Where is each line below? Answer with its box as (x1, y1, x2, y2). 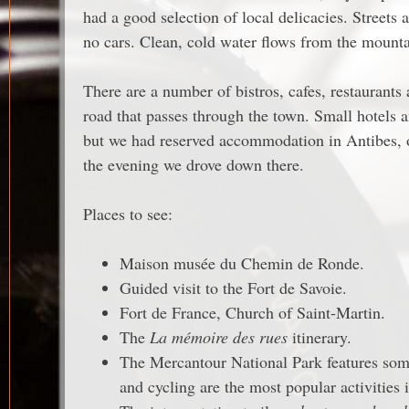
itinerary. (288, 326, 351, 348)
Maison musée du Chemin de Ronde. (120, 252, 364, 274)
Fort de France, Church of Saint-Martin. (120, 301, 385, 323)
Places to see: (83, 203, 173, 225)
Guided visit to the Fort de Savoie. (120, 277, 347, 299)
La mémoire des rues (150, 326, 288, 348)
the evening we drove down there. (83, 153, 304, 175)
